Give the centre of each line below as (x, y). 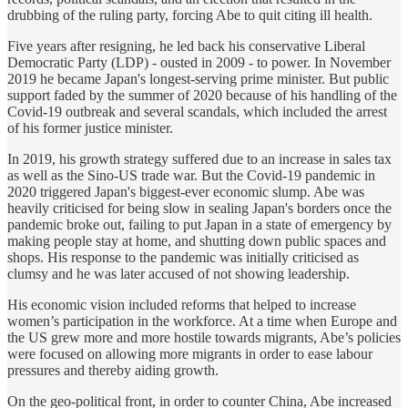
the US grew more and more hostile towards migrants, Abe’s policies (204, 338)
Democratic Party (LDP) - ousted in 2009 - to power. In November (199, 63)
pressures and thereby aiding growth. (115, 371)
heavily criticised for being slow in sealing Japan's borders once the (199, 209)
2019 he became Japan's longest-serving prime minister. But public (198, 79)
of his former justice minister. (90, 128)
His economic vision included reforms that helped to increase (182, 305)
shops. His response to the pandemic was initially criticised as (183, 258)
